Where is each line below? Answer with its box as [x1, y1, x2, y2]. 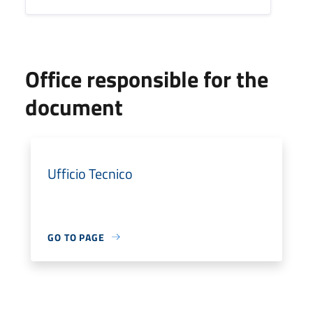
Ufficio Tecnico [48, 162, 133, 184]
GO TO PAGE [48, 229, 105, 245]
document [25, 89, 123, 124]
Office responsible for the [25, 61, 268, 96]
